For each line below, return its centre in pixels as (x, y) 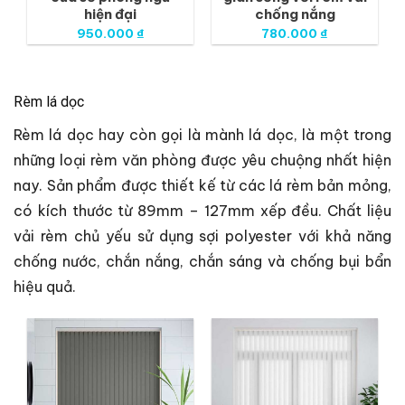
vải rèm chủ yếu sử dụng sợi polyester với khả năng (202, 235)
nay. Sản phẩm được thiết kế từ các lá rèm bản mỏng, (202, 185)
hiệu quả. (45, 286)
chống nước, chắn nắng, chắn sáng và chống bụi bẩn (202, 261)
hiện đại (110, 14)
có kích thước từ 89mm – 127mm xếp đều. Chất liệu (202, 210)
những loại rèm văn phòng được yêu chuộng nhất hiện (202, 160)
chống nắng (295, 14)
